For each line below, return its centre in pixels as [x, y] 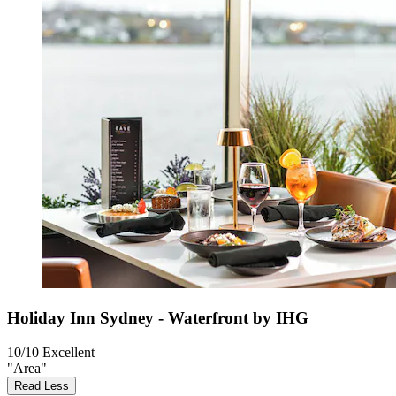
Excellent [69, 352]
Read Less [42, 385]
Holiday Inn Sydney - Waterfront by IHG [158, 317]
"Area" [27, 368]
